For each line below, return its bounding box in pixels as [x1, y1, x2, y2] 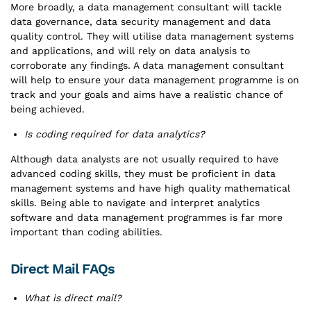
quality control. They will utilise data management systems [10, 31, 294, 42]
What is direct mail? [24, 292, 121, 303]
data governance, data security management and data [10, 16, 271, 27]
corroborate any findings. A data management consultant [10, 60, 284, 71]
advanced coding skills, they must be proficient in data [10, 168, 276, 179]
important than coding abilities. [10, 226, 166, 237]
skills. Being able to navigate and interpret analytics [10, 197, 260, 208]
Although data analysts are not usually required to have [10, 153, 278, 165]
